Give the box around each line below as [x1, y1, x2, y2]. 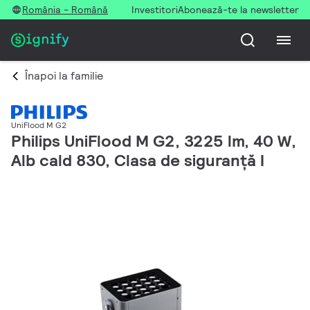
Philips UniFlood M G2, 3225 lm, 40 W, [11, 130, 296, 152]
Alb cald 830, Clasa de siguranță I [11, 149, 264, 172]
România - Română [22, 3, 108, 16]
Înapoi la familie [25, 69, 103, 83]
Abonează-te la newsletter [178, 3, 299, 16]
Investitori [131, 3, 178, 16]
